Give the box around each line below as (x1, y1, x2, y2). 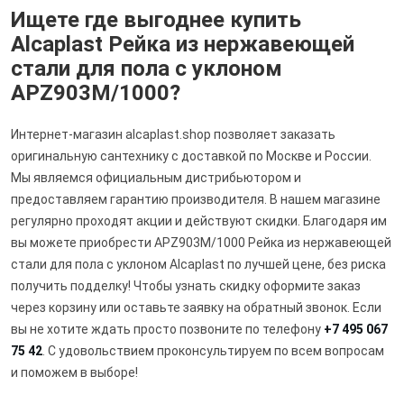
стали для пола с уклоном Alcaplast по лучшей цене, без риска (11, 256, 386, 271)
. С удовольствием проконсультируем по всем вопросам (42, 343, 384, 358)
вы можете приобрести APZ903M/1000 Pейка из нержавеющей (11, 234, 391, 250)
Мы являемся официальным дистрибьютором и (11, 170, 301, 185)
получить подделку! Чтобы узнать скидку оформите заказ (11, 278, 361, 293)
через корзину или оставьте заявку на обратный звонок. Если (11, 299, 381, 315)
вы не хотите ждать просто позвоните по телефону (11, 321, 324, 336)
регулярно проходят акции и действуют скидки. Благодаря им (11, 213, 387, 228)
